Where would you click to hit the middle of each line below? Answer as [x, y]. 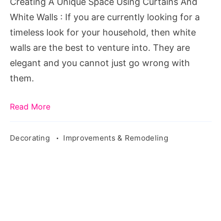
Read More [30, 106]
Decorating [31, 138]
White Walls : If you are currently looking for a [105, 17]
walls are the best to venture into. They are [100, 47]
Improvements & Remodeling [116, 138]
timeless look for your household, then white [103, 32]
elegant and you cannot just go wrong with [100, 63]
